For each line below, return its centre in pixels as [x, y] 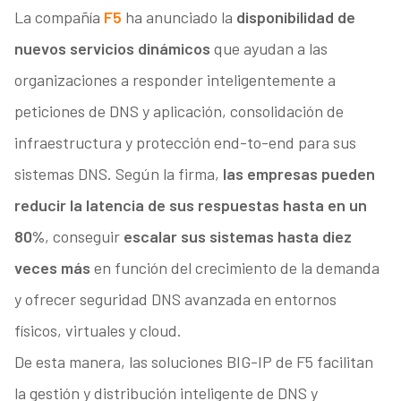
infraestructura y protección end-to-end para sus [185, 143]
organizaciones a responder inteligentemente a [175, 80]
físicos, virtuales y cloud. [98, 331]
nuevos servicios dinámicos [112, 49]
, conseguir [84, 237]
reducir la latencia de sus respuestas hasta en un [190, 205]
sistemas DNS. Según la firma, [118, 174]
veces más [52, 268]
